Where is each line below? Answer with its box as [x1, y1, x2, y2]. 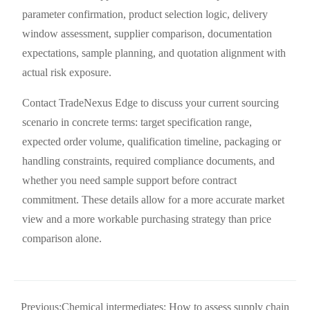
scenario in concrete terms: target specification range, [22, 116, 253, 128]
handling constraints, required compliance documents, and [22, 154, 275, 167]
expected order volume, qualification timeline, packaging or [22, 135, 282, 147]
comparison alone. [22, 232, 102, 244]
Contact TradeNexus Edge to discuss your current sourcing [22, 96, 280, 109]
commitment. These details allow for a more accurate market [22, 193, 285, 206]
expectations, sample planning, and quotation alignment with [22, 46, 286, 59]
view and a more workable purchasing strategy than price [22, 212, 272, 225]
